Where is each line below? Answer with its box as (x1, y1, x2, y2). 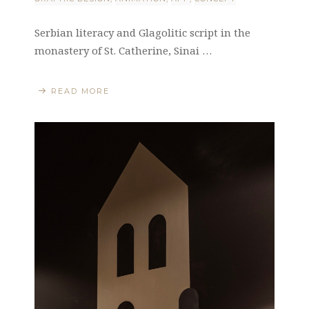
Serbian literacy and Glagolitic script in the (34, 26, 250, 40)
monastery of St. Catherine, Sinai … (34, 43, 212, 58)
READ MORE (51, 86, 110, 97)
